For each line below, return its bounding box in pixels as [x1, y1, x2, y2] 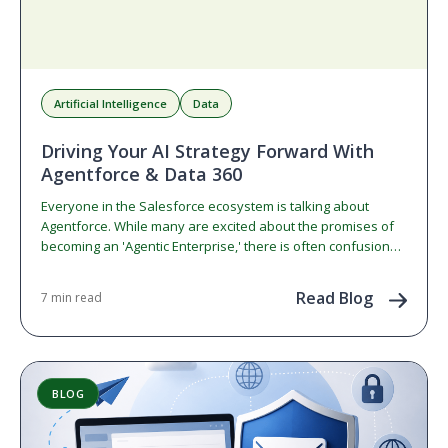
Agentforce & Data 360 [41, 162, 242, 186]
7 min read [41, 289, 102, 306]
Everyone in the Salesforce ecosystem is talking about [41, 197, 369, 215]
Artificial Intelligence [54, 96, 167, 111]
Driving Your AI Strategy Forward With [41, 139, 374, 163]
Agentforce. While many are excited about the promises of [41, 217, 394, 235]
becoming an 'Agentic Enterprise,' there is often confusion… [41, 237, 401, 255]
